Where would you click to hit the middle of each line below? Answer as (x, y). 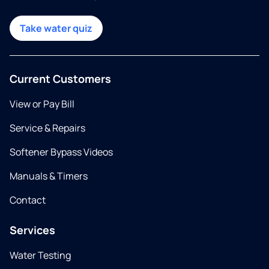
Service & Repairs (47, 128)
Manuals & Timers (49, 176)
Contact (28, 200)
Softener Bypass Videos (61, 152)
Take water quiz (56, 29)
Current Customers (60, 79)
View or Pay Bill (42, 104)
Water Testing (40, 255)
